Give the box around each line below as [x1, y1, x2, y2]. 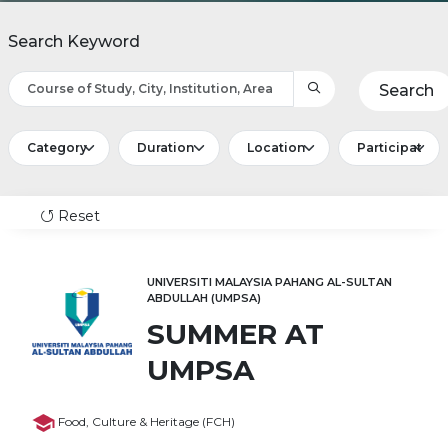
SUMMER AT [147, 317, 324, 352]
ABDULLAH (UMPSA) [147, 291, 261, 306]
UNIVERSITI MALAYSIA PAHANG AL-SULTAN [147, 275, 392, 290]
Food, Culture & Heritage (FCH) [58, 414, 235, 430]
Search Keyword [8, 32, 140, 52]
